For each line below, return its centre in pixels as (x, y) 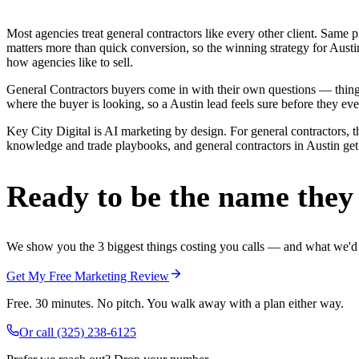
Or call (38, 332)
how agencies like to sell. (70, 63)
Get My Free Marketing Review (88, 276)
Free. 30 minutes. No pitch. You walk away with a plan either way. (175, 303)
